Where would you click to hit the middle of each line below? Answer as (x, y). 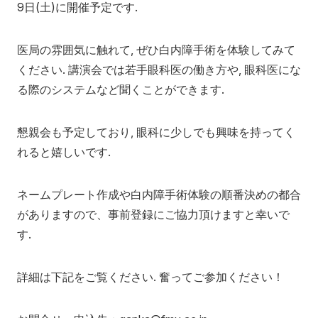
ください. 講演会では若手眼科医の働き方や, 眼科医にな (159, 69)
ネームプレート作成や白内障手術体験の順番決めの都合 (159, 194)
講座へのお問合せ (68, 35)
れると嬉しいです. (64, 152)
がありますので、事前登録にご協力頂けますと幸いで (153, 214)
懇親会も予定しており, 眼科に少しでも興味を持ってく (156, 132)
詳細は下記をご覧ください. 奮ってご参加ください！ (150, 276)
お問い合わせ (124, 97)
